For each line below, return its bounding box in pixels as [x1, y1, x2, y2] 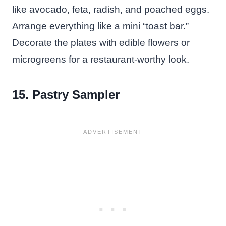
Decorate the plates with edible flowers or [12, 37, 190, 48]
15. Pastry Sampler [12, 87, 120, 101]
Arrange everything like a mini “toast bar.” [12, 20, 189, 31]
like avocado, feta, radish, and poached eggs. [12, 4, 209, 15]
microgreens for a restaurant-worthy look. [12, 53, 189, 65]
